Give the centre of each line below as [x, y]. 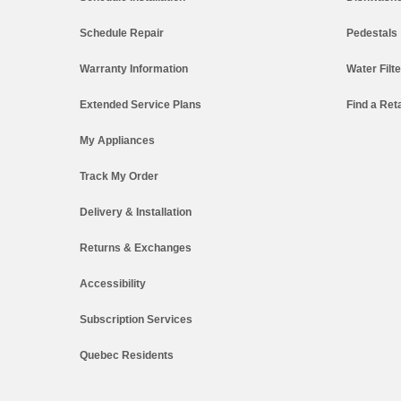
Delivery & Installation [136, 212]
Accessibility [113, 283]
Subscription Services [136, 319]
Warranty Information [134, 68]
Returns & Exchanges [136, 247]
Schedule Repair [122, 33]
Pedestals [371, 33]
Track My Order [119, 176]
